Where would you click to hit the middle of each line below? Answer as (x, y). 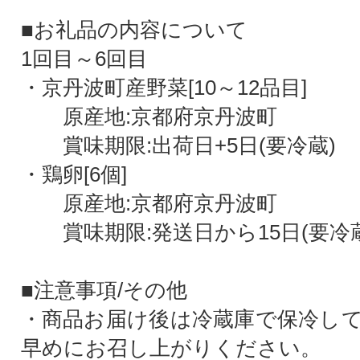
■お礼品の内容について (134, 30)
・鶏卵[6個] (74, 175)
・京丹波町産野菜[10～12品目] (164, 88)
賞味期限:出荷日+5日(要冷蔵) (178, 146)
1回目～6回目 (84, 59)
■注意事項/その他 (104, 290)
